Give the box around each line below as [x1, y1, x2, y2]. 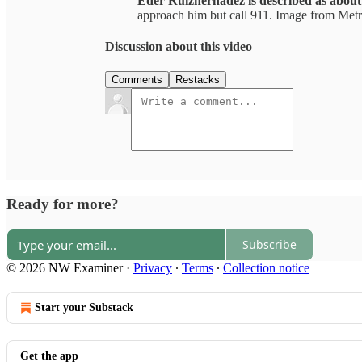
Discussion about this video [105, 40, 252, 54]
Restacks [175, 74, 220, 86]
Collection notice [223, 260, 309, 275]
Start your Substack [35, 301, 133, 314]
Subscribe [242, 237, 297, 253]
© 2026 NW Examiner [6, 260, 123, 275]
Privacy [133, 260, 172, 275]
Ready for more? [6, 196, 119, 213]
